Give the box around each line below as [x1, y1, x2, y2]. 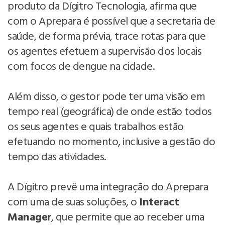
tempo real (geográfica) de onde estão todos [8, 103, 212, 121]
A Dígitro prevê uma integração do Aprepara [8, 178, 208, 196]
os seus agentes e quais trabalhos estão [8, 118, 184, 136]
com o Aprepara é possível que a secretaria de [8, 13, 215, 31]
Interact [139, 193, 179, 211]
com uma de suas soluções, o [8, 193, 139, 211]
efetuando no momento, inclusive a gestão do [8, 133, 215, 151]
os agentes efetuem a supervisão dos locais [8, 43, 201, 61]
